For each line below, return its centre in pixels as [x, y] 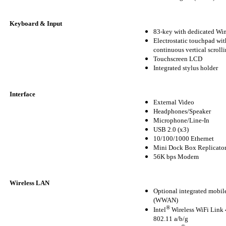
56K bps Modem [176, 156]
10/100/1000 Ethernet [184, 138]
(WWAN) [166, 200]
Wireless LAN [30, 183]
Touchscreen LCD [178, 59]
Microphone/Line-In [181, 120]
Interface [22, 94]
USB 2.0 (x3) [171, 129]
